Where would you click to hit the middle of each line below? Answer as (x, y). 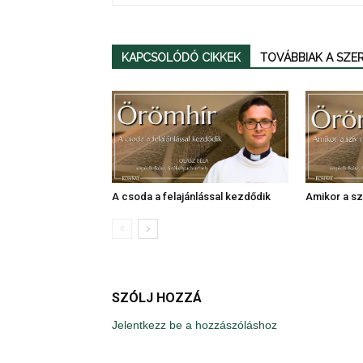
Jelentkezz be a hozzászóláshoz (194, 325)
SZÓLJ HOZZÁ (157, 297)
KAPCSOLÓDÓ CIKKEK (181, 57)
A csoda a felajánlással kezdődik (191, 196)
